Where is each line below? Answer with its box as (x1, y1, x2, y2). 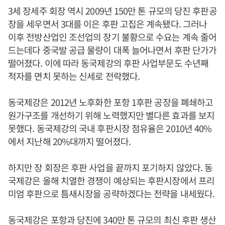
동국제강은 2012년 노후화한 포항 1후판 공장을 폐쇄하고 (8, 95, 213, 108)
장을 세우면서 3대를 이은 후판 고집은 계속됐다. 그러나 (8, 17, 207, 30)
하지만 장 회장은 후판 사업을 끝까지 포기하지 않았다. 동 (8, 161, 213, 174)
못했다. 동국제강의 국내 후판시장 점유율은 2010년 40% (8, 122, 212, 135)
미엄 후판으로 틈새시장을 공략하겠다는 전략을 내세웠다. (8, 187, 214, 200)
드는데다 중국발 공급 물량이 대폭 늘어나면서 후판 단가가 (8, 43, 217, 56)
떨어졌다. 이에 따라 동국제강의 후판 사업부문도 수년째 (8, 56, 209, 69)
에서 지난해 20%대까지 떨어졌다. (8, 135, 131, 148)
